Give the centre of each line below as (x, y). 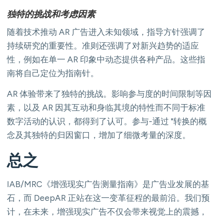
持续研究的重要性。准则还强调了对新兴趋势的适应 (103, 45)
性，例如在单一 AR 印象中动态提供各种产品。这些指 (106, 59)
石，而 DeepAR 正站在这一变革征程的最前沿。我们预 (108, 198)
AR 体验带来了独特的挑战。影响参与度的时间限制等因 (109, 94)
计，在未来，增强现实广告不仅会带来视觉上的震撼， (107, 211)
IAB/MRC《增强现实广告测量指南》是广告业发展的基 (108, 184)
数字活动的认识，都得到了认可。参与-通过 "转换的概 (107, 121)
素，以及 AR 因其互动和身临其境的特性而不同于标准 (106, 107)
